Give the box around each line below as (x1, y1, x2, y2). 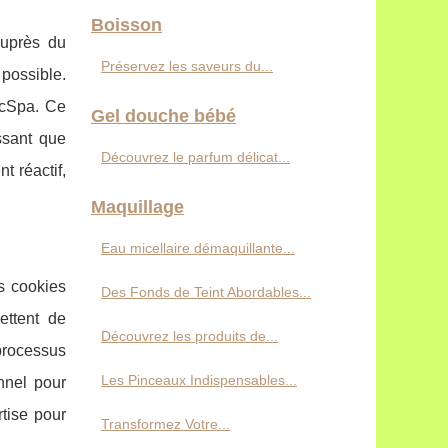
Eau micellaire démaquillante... (101, 240, 295, 256)
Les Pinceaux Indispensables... (101, 372, 297, 388)
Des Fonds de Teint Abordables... (101, 284, 311, 300)
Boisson (91, 15, 162, 35)
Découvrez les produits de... (101, 328, 278, 344)
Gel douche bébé (91, 106, 236, 126)
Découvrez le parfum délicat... (101, 149, 290, 165)
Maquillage (91, 197, 184, 217)
